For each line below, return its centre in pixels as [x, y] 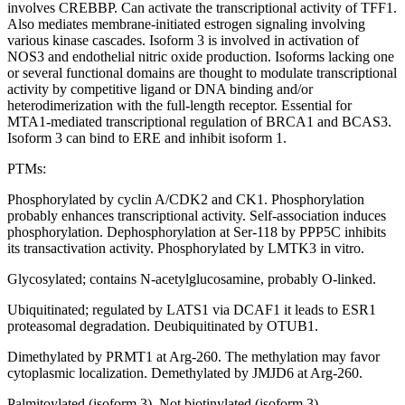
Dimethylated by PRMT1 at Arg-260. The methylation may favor [193, 357]
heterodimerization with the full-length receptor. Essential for [179, 106]
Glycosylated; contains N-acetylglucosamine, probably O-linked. [192, 279]
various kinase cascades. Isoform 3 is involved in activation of [183, 41]
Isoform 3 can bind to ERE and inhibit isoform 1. [147, 138]
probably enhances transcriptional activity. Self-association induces [197, 216]
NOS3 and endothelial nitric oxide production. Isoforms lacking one [201, 57]
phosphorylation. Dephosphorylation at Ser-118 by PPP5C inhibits [197, 232]
